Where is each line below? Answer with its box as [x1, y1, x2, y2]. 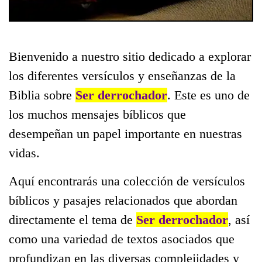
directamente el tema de [9, 212, 136, 227]
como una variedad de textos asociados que [9, 232, 235, 247]
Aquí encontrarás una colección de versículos [9, 174, 245, 189]
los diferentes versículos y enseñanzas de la [9, 68, 236, 84]
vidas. [9, 146, 40, 161]
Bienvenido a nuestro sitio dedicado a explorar [9, 49, 251, 64]
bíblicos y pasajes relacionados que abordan [9, 193, 237, 208]
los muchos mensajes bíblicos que [9, 107, 186, 122]
